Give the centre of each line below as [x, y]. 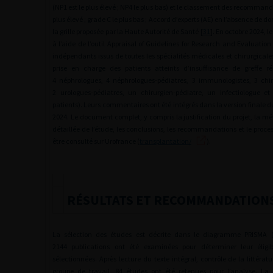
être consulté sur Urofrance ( [96, 141]
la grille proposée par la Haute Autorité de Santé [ [128, 31]
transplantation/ [165, 141]
